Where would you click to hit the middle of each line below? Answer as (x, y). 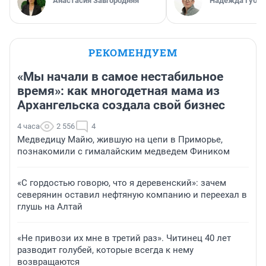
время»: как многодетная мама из (118, 91)
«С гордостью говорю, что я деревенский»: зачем (122, 183)
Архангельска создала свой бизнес (121, 105)
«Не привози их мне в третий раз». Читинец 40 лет (124, 238)
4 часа (28, 126)
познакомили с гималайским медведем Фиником (123, 152)
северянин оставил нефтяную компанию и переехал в (132, 195)
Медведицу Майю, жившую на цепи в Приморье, (120, 140)
